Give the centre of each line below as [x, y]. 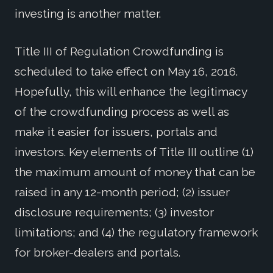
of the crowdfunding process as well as [122, 111]
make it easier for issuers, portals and [116, 131]
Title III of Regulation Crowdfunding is [119, 51]
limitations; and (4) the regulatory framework [136, 232]
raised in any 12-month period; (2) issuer [122, 192]
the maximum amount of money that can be [135, 172]
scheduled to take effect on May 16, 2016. [126, 71]
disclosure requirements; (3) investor [114, 212]
